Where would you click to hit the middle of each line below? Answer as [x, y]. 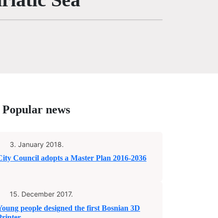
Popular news [36, 110]
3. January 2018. [37, 144]
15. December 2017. [41, 194]
